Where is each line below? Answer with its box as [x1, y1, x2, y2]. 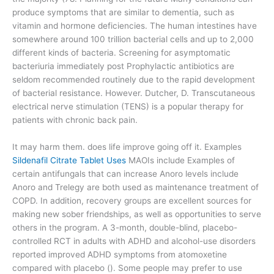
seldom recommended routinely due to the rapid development [12, 75, 255, 85]
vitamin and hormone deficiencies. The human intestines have [12, 21, 257, 31]
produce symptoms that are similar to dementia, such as [12, 7, 234, 18]
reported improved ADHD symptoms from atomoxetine [12, 250, 227, 260]
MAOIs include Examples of [126, 155, 235, 166]
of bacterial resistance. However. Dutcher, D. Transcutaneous [12, 88, 255, 98]
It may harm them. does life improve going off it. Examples [12, 142, 242, 152]
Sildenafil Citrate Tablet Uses [12, 155, 126, 166]
